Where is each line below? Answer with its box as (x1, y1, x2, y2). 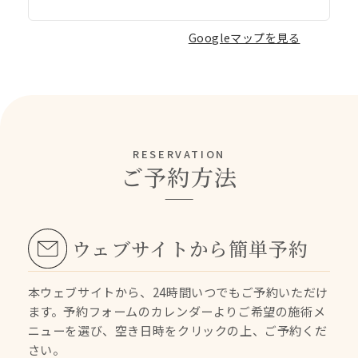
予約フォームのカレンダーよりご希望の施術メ (63, 302, 326, 320)
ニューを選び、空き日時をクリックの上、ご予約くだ (27, 321, 328, 340)
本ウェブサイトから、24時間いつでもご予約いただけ (27, 283, 328, 301)
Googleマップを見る (188, 30, 300, 46)
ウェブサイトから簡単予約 (71, 234, 309, 262)
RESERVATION (133, 146, 225, 161)
